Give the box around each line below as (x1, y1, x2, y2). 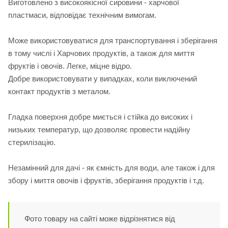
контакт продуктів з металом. (8, 87, 110, 96)
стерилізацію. (8, 138, 55, 147)
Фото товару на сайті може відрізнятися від (24, 214, 175, 223)
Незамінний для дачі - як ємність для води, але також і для (8, 163, 215, 173)
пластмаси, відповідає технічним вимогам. (8, 11, 156, 20)
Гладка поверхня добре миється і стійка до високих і (8, 112, 192, 122)
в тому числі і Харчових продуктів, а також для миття (8, 49, 194, 58)
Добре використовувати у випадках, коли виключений (8, 74, 197, 83)
